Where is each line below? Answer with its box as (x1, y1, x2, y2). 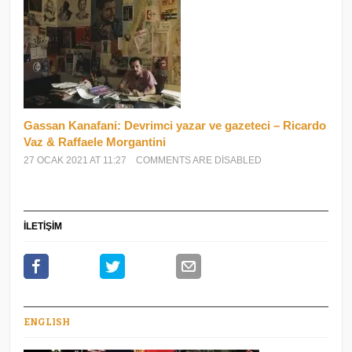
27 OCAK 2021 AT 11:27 (24, 154, 127, 166)
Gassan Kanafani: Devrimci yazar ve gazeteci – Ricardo (24, 118, 327, 132)
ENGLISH (24, 316, 71, 328)
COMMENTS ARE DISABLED (136, 154, 262, 166)
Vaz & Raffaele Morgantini (24, 134, 167, 148)
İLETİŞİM (24, 220, 63, 232)
